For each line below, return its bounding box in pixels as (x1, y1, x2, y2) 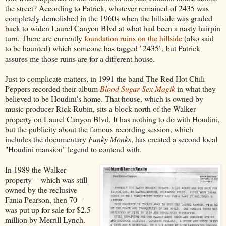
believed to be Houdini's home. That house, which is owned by (5, 93, 203, 104)
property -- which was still (5, 174, 87, 185)
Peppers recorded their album (5, 83, 100, 94)
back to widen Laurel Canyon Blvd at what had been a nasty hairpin (5, 22, 220, 33)
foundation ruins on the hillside (84, 32, 182, 43)
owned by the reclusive (5, 184, 77, 195)
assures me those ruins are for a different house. (5, 52, 157, 64)
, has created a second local (131, 133, 217, 144)
